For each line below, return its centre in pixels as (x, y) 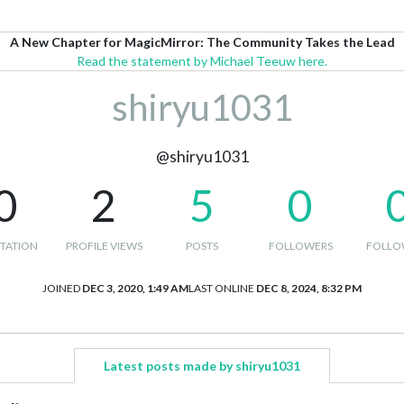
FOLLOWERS (300, 246)
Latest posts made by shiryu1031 (202, 366)
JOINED (61, 288)
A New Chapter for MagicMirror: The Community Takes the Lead (202, 42)
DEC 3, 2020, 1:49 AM (135, 288)
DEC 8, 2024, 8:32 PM (309, 288)
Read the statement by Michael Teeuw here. (202, 61)
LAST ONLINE (221, 288)
